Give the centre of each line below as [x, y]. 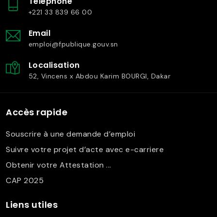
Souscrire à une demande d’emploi [70, 134]
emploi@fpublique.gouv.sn [73, 44]
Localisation [54, 65]
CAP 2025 [25, 180]
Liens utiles [32, 205]
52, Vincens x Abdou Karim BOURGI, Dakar [99, 76]
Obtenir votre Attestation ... [59, 165]
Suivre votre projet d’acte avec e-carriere [85, 149]
